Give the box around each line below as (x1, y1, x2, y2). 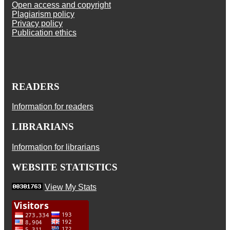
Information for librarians (12, 142, 100, 151)
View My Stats (45, 183, 97, 192)
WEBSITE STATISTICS (12, 161, 118, 172)
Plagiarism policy (12, 9, 74, 18)
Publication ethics (12, 28, 76, 37)
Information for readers (12, 102, 93, 111)
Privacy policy (12, 18, 63, 28)
